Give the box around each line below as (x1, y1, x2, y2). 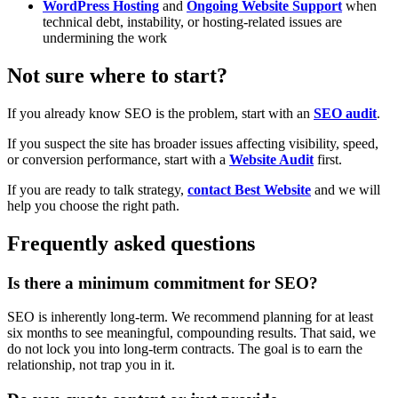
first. (314, 151, 342, 167)
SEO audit (314, 105, 377, 121)
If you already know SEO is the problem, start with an (7, 105, 314, 121)
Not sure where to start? (7, 63, 227, 87)
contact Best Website (187, 181, 311, 197)
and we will (311, 181, 380, 197)
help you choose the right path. (7, 197, 179, 213)
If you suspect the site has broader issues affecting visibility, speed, (7, 135, 378, 151)
